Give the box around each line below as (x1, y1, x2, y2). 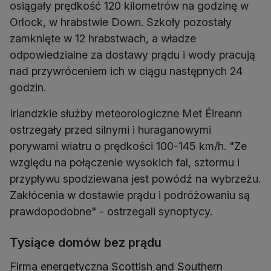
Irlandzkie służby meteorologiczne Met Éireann (10, 107, 242, 120)
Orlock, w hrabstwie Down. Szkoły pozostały (10, 16, 232, 28)
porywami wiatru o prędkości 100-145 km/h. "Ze (10, 140, 247, 152)
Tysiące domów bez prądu (10, 235, 162, 250)
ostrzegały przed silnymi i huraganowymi (10, 123, 211, 136)
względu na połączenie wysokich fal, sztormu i (10, 156, 240, 169)
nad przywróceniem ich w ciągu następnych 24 (10, 65, 243, 77)
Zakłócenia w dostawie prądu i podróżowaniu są (10, 189, 250, 201)
